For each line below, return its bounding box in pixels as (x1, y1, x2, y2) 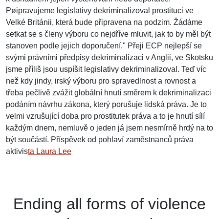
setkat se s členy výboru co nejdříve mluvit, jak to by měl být (6, 29, 211, 38)
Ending (13, 195, 62, 213)
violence (148, 195, 206, 213)
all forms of (62, 195, 148, 213)
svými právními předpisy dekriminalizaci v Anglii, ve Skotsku (6, 53, 213, 62)
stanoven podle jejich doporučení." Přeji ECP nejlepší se (6, 41, 202, 50)
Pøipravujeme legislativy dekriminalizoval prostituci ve (6, 6, 194, 15)
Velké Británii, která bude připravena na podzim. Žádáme (6, 18, 202, 26)
